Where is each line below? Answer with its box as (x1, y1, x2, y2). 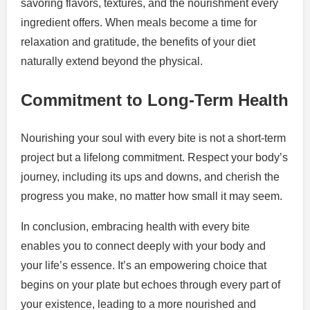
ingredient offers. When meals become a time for (21, 16, 257, 28)
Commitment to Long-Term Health (21, 90, 289, 109)
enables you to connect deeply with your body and (21, 239, 266, 252)
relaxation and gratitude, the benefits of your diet (21, 35, 255, 48)
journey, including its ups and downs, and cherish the (21, 170, 280, 183)
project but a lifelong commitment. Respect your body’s (21, 151, 288, 163)
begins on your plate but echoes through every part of (21, 278, 280, 291)
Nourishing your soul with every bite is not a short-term (21, 131, 286, 144)
